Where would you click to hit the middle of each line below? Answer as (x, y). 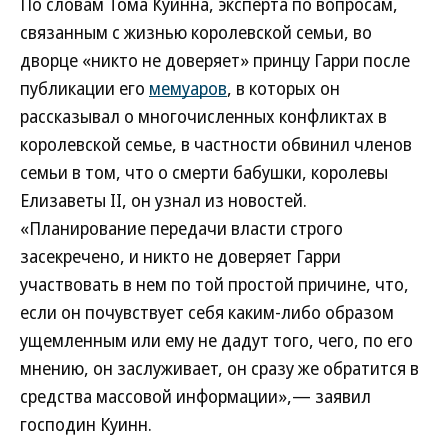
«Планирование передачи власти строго (181, 228)
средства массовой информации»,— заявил (195, 396)
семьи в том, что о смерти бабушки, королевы (204, 172)
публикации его (84, 88)
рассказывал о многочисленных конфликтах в (203, 116)
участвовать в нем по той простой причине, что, (214, 284)
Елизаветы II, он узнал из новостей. (163, 200)
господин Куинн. (86, 424)
